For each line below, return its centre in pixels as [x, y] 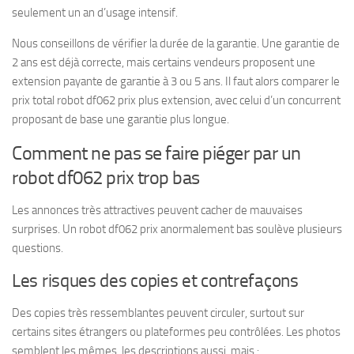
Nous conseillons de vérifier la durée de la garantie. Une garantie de [176, 43]
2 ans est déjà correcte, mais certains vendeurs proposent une [164, 62]
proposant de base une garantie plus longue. [121, 119]
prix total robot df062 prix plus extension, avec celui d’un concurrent [176, 100]
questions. [38, 248]
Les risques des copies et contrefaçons [155, 281]
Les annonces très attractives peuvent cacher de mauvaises [157, 210]
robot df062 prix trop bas [106, 177]
